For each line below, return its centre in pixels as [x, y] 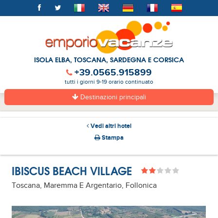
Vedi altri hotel [110, 126]
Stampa [112, 138]
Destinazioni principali [112, 97]
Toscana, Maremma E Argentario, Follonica [84, 186]
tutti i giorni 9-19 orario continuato [109, 82]
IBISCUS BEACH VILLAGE [72, 170]
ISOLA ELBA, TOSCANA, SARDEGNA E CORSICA [109, 59]
